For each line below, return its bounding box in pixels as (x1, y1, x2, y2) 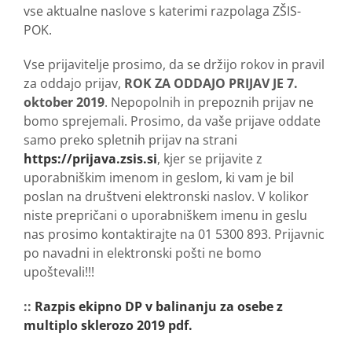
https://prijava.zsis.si (24, 150, 157, 168)
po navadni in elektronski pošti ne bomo (24, 244, 262, 262)
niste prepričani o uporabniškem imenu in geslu (24, 207, 307, 225)
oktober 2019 (24, 93, 104, 112)
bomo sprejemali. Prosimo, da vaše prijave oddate (24, 112, 321, 130)
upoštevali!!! (24, 263, 94, 281)
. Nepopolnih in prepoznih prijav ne (104, 93, 313, 112)
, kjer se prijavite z (157, 150, 262, 168)
